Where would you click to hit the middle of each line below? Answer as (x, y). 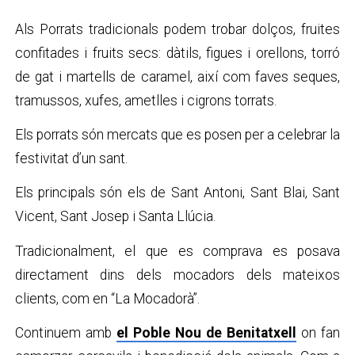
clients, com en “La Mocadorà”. (107, 298)
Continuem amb (65, 332)
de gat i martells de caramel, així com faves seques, (177, 77)
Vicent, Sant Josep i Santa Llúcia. (115, 217)
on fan (319, 332)
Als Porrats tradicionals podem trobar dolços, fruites (177, 30)
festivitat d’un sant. (73, 159)
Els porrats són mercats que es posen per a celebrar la (177, 135)
